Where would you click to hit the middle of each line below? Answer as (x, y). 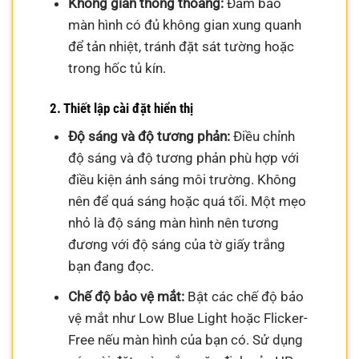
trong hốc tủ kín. (117, 68)
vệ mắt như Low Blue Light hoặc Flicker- (188, 318)
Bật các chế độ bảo (244, 296)
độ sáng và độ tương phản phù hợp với (183, 158)
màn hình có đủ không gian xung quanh (184, 24)
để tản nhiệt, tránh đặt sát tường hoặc (181, 46)
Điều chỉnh (262, 137)
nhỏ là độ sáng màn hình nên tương (173, 223)
